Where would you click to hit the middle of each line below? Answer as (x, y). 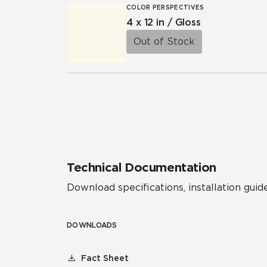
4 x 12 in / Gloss (164, 22)
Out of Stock (164, 41)
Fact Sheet (105, 258)
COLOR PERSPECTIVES (165, 7)
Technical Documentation (142, 167)
